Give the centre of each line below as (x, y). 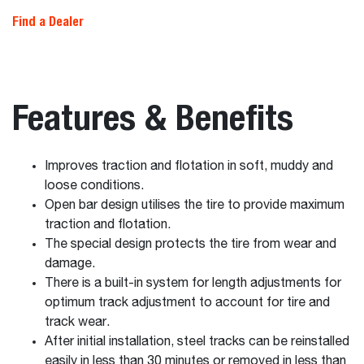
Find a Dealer (48, 22)
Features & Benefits (153, 117)
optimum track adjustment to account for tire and (187, 303)
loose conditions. (94, 186)
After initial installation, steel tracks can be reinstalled (197, 342)
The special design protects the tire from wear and (191, 245)
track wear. (77, 323)
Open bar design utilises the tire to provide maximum (195, 206)
